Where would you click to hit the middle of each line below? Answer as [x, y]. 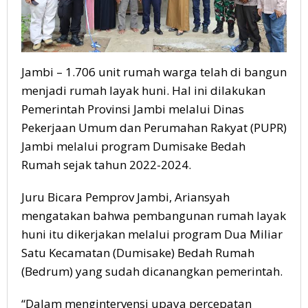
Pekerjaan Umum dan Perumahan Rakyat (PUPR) [154, 127]
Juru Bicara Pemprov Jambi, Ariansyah [125, 197]
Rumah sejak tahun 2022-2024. [106, 164]
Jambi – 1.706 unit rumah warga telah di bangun [154, 71]
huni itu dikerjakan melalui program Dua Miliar [152, 234]
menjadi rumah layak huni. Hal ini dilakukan [143, 90]
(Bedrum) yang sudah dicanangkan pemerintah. [152, 271]
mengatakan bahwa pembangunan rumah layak [154, 215]
